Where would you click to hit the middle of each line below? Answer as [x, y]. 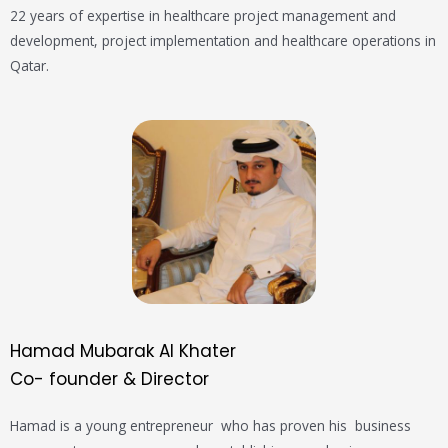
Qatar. [31, 66]
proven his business [343, 426]
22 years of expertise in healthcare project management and [203, 16]
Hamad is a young [70, 426]
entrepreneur [171, 426]
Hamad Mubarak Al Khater [123, 351]
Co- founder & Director [109, 379]
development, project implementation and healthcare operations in [223, 41]
